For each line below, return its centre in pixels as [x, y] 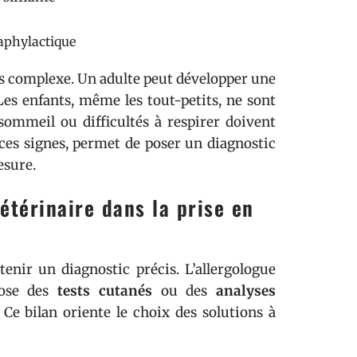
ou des [184, 291]
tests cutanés [105, 291]
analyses [246, 291]
